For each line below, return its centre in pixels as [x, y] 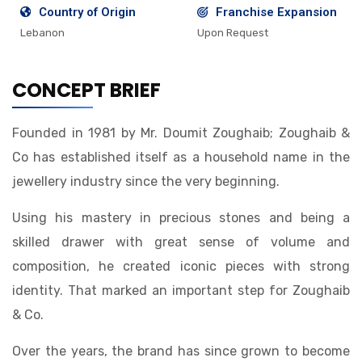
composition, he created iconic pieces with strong [181, 267]
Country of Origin [87, 13]
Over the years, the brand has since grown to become [181, 351]
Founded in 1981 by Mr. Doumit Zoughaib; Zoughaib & [181, 133]
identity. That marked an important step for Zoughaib [181, 291]
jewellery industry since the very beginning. [146, 182]
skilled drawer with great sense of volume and [181, 242]
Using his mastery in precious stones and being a [181, 218]
